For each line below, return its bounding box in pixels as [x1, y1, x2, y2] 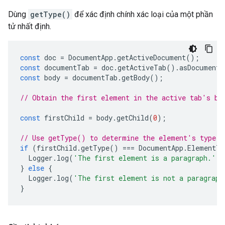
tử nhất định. [8, 22, 51, 31]
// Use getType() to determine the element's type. [20, 133, 220, 143]
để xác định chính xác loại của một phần [72, 10, 213, 19]
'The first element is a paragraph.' [73, 153, 216, 163]
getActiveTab [118, 63, 166, 72]
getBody [122, 73, 150, 82]
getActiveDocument [117, 53, 186, 62]
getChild [117, 113, 149, 123]
